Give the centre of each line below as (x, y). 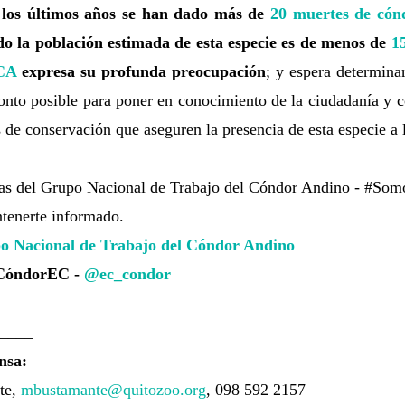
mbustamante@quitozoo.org (113, 390)
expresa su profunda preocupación (143, 72)
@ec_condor (127, 274)
